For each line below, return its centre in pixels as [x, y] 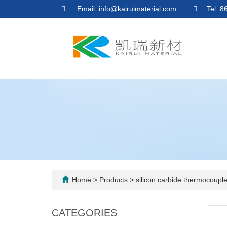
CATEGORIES [84, 213]
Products [115, 180]
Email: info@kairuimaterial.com [126, 9]
